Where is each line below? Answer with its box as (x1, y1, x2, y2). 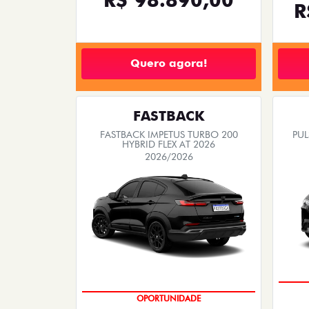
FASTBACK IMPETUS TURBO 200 (99, 128, 238, 140)
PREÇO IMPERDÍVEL (132, 293, 205, 304)
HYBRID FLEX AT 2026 (122, 138, 215, 150)
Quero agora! (130, 57, 207, 70)
